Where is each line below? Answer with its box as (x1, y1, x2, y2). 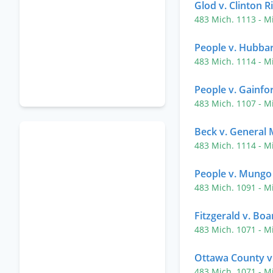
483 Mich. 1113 (194, 13, 258, 25)
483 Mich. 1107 (194, 97, 258, 109)
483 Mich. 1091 (194, 182, 258, 193)
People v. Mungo (194, 167, 272, 180)
